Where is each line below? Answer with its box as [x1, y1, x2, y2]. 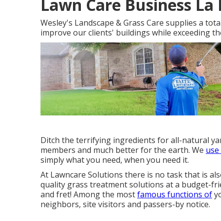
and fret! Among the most [40, 189, 137, 200]
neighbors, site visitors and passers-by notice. [40, 199, 210, 210]
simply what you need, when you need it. [40, 154, 189, 166]
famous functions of [137, 189, 212, 200]
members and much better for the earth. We [40, 145, 206, 156]
